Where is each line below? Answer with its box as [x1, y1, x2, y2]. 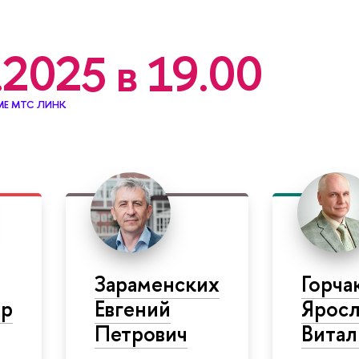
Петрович [94, 318, 188, 348]
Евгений [94, 293, 171, 323]
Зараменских [94, 268, 220, 298]
